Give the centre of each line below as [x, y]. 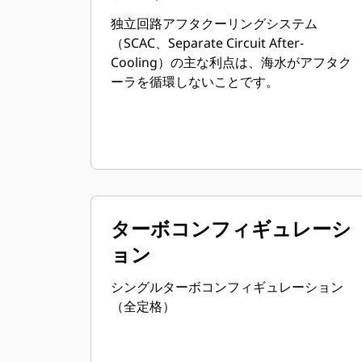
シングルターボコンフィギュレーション [227, 287]
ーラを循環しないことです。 [195, 82]
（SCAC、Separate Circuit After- [207, 43]
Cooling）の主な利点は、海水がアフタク [231, 62]
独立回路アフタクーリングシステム [214, 23]
